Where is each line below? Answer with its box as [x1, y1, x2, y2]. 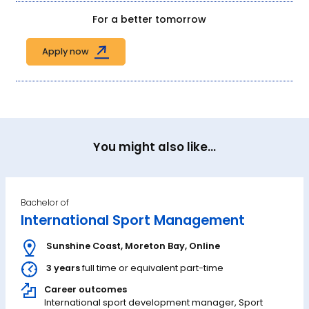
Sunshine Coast [46, 239, 121, 252]
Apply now [42, 46, 90, 58]
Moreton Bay [124, 239, 185, 252]
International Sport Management [21, 210, 246, 230]
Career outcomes [43, 283, 127, 295]
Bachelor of [21, 196, 70, 208]
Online [188, 239, 220, 252]
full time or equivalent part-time [79, 262, 223, 275]
